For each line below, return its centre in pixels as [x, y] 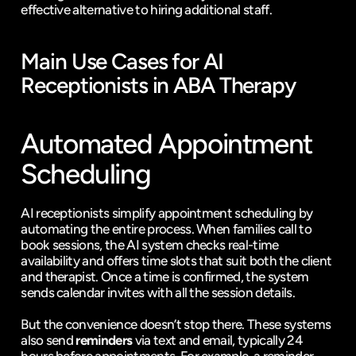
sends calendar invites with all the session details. [158, 292]
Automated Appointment [166, 144]
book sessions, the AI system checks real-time [150, 245]
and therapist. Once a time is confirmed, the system [165, 277]
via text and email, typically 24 [217, 340]
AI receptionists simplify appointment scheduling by [167, 213]
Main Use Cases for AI [122, 61]
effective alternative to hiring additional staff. [146, 10]
